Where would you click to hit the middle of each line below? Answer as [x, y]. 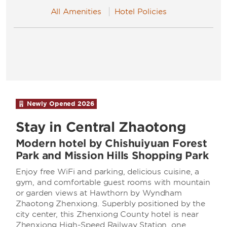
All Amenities [76, 12]
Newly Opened [51, 104]
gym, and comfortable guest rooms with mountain [113, 182]
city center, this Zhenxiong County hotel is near [107, 214]
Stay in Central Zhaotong [101, 127]
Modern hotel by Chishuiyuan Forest [111, 143]
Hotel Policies [140, 12]
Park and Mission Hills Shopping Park [112, 156]
